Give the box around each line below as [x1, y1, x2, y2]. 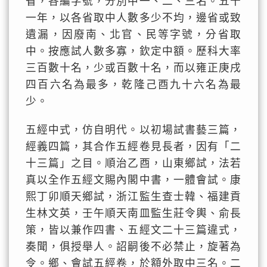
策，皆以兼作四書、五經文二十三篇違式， [26, 224, 241, 236]
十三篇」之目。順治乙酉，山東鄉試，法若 [26, 157, 241, 169]
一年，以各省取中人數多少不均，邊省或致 [26, 12, 241, 24]
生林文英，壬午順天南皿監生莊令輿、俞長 [26, 207, 241, 219]
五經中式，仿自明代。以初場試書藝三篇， [26, 124, 241, 136]
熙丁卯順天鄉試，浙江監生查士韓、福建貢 [26, 191, 241, 203]
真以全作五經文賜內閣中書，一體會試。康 [26, 174, 241, 186]
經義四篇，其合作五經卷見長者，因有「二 [26, 141, 241, 153]
